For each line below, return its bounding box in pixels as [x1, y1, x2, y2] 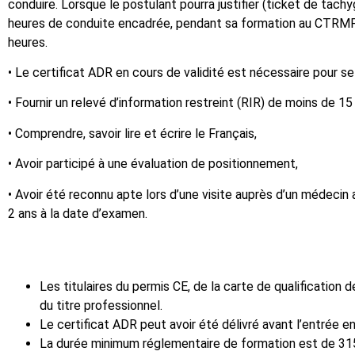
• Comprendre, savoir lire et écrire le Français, [8, 125, 257, 141]
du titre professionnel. [40, 297, 162, 313]
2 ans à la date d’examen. [8, 205, 147, 221]
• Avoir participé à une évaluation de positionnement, [8, 156, 298, 172]
